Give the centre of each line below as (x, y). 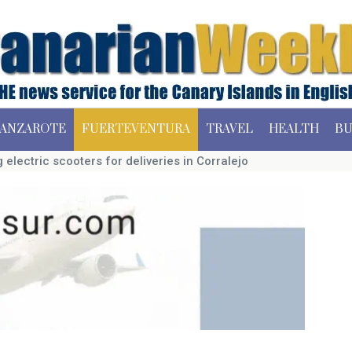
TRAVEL (229, 129)
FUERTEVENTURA (136, 129)
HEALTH (294, 129)
